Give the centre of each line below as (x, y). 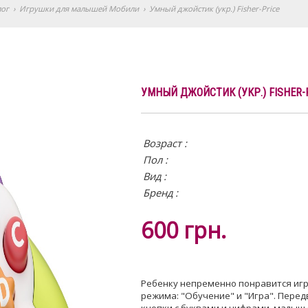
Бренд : (160, 192)
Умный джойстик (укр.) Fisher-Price (214, 9)
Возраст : (165, 143)
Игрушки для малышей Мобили (79, 9)
